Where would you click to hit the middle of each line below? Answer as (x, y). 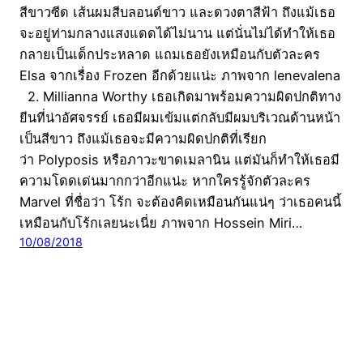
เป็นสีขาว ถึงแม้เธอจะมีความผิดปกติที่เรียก (143, 139)
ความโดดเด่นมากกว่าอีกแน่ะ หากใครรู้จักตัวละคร (165, 181)
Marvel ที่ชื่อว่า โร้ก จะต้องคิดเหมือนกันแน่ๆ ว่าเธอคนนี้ (180, 202)
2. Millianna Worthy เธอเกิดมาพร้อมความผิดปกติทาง (180, 97)
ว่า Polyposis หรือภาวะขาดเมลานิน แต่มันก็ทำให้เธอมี (179, 160)
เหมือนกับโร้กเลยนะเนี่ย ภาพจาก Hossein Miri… (161, 223)
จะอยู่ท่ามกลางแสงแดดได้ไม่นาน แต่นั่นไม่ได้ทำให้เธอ (177, 34)
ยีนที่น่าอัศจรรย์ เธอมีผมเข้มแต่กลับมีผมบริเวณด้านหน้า (180, 118)
